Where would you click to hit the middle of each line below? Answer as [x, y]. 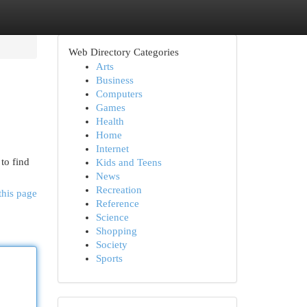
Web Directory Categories [123, 52]
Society [111, 245]
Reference [117, 204]
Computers [119, 94]
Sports [109, 258]
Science [112, 217]
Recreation [119, 190]
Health [110, 121]
